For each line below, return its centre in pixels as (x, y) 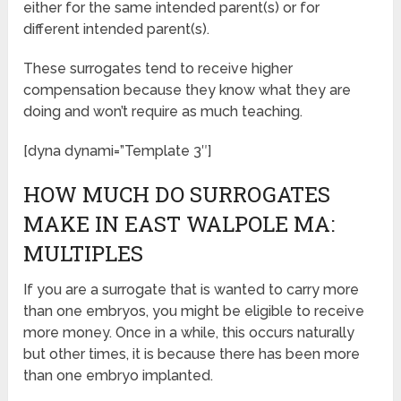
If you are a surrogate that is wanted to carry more (192, 290)
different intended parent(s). (117, 30)
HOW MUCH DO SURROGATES (177, 195)
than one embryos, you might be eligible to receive (194, 311)
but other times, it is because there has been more (192, 354)
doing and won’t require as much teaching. (163, 112)
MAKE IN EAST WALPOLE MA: (179, 224)
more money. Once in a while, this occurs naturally (189, 333)
